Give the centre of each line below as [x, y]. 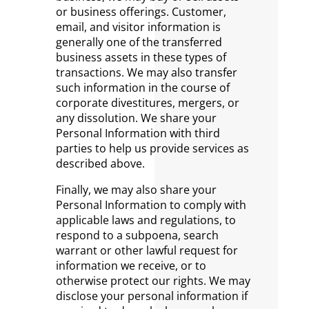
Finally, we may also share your [136, 190]
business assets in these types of [141, 57]
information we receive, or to [131, 266]
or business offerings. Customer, [141, 12]
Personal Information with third [138, 133]
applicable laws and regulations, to [146, 220]
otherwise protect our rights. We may [153, 281]
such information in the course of [142, 88]
